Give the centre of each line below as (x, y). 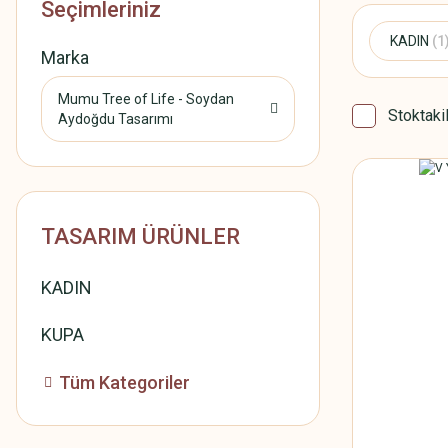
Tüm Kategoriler (124, 382)
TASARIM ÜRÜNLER (140, 236)
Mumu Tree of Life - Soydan (146, 99)
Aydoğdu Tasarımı (115, 119)
